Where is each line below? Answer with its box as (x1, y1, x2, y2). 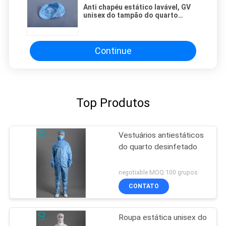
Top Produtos (76, 95, 150, 110)
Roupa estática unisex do (119, 212, 207, 222)
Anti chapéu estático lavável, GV (83, 3, 191, 11)
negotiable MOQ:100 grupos (119, 168, 198, 176)
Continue (94, 45, 132, 56)
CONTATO (129, 183, 159, 190)
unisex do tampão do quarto (83, 11, 178, 19)
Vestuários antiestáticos (119, 130, 204, 140)
